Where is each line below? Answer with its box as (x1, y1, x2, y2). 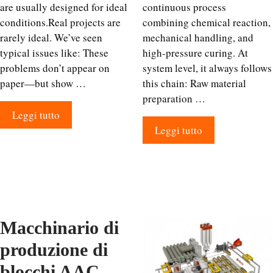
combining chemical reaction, (143, 15, 271, 29)
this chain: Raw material (143, 76, 246, 90)
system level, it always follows (143, 61, 272, 75)
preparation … (143, 91, 205, 105)
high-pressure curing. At (143, 46, 248, 60)
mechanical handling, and (143, 30, 253, 44)
